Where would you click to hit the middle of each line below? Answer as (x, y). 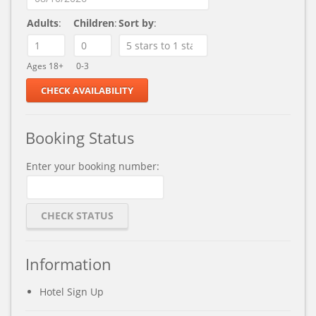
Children (94, 23)
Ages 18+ (45, 66)
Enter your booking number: (93, 166)
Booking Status (80, 138)
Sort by (136, 23)
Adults (43, 23)
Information (68, 264)
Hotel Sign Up (72, 292)
